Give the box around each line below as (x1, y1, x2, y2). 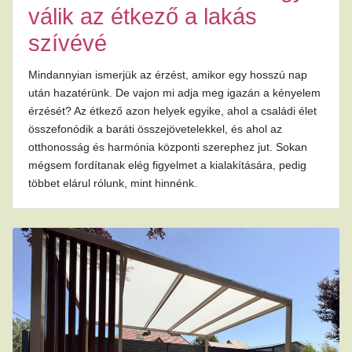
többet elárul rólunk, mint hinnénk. (28, 177, 197, 190)
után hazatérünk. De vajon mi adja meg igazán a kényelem (28, 86, 321, 100)
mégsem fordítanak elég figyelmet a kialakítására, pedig (28, 159, 306, 172)
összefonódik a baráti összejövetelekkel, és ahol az (28, 123, 282, 136)
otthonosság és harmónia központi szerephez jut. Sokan (28, 141, 307, 154)
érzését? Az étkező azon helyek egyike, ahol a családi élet (28, 104, 317, 118)
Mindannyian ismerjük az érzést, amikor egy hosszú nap (28, 68, 307, 82)
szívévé (28, 31, 107, 57)
